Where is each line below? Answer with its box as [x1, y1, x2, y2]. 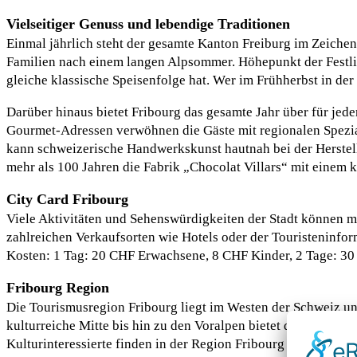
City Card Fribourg [6, 191, 128, 208]
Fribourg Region [6, 280, 109, 296]
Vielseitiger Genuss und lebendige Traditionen [6, 16, 290, 33]
